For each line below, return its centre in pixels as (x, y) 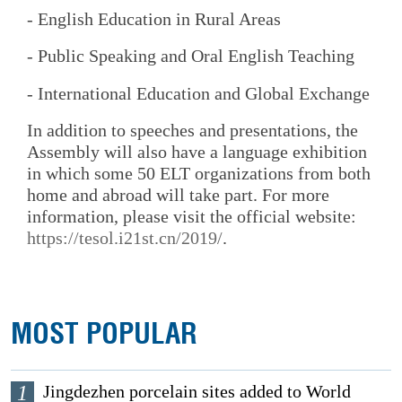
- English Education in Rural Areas (154, 18)
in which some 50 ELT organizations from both (199, 173)
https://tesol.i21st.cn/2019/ (125, 237)
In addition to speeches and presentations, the (192, 130)
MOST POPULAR (105, 334)
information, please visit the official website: (192, 216)
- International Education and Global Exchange (198, 93)
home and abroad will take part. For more (178, 194)
